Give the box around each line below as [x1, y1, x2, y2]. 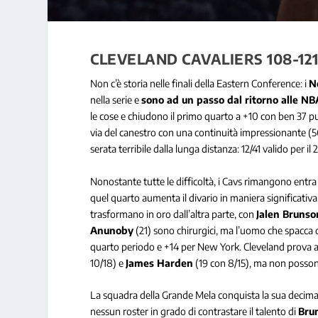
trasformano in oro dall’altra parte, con [90, 207, 257, 220]
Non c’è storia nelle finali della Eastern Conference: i [90, 77, 309, 90]
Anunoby [90, 224, 134, 236]
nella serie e [90, 94, 142, 106]
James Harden [126, 256, 194, 269]
